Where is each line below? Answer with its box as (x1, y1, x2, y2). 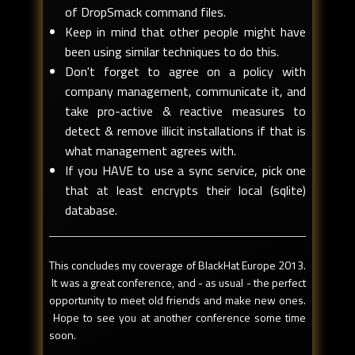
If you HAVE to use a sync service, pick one (65, 161, 306, 181)
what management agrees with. (65, 141, 236, 161)
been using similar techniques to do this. (65, 42, 279, 62)
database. (65, 200, 117, 220)
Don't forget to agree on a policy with (65, 62, 306, 82)
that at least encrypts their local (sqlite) (65, 181, 306, 200)
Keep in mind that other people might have (65, 22, 306, 42)
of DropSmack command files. (65, 2, 226, 22)
